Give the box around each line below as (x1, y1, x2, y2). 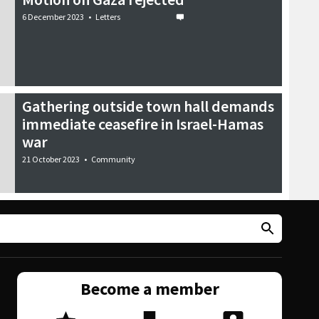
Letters (95, 11, 120, 22)
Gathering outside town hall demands (22, 95, 274, 116)
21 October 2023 (22, 153, 80, 164)
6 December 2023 (22, 11, 84, 22)
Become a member (80, 278, 219, 300)
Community (91, 153, 135, 164)
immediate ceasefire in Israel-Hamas (22, 113, 263, 134)
